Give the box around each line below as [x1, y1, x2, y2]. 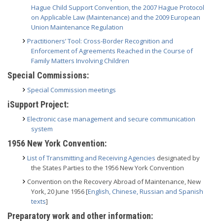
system [31, 124, 53, 133]
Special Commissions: [7, 70, 89, 80]
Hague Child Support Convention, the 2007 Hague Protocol [31, 3, 204, 12]
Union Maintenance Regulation [31, 23, 123, 32]
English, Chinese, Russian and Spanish [88, 187, 203, 196]
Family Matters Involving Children [31, 56, 129, 65]
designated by [155, 153, 200, 162]
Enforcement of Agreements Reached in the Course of [31, 46, 193, 55]
